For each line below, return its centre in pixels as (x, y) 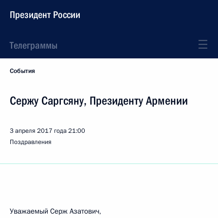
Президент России (45, 15)
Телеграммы (34, 45)
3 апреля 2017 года (38, 131)
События (22, 71)
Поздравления (31, 142)
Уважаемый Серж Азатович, (55, 211)
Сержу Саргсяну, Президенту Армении (99, 101)
